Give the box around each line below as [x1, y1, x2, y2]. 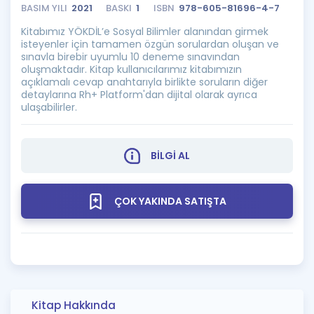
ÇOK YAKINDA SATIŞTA [114, 194, 226, 208]
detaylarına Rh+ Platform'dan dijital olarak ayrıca [21, 88, 257, 102]
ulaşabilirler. [21, 100, 77, 114]
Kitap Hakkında [32, 298, 116, 313]
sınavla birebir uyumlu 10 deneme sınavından [21, 50, 240, 64]
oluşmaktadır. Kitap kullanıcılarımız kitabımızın [21, 62, 242, 76]
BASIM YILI [21, 1, 67, 15]
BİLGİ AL [151, 149, 190, 163]
